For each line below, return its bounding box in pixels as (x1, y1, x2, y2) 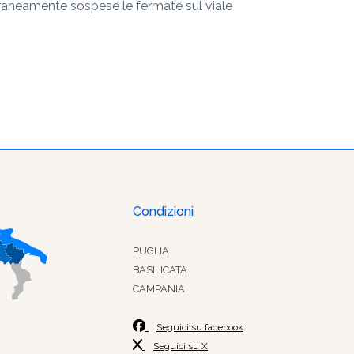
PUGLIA (133, 245, 169, 257)
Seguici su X (153, 341, 208, 352)
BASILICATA (133, 264, 187, 276)
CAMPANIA (133, 283, 185, 295)
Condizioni (133, 204, 194, 219)
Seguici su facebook (156, 322, 243, 333)
